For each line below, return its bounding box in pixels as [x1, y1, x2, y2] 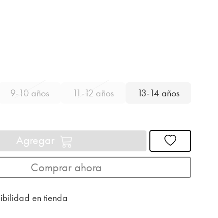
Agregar [16, 132, 57, 147]
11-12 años [72, 87, 114, 99]
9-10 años [10, 87, 49, 99]
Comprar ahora [30, 159, 102, 175]
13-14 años [137, 87, 180, 99]
